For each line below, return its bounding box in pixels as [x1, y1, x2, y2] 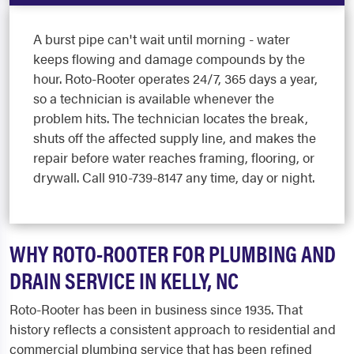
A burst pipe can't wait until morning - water [33, 28, 290, 48]
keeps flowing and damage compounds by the [33, 48, 305, 68]
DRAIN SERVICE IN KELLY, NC [9, 263, 239, 296]
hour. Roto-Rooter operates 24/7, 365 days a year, [33, 68, 318, 88]
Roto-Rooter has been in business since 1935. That [9, 299, 303, 318]
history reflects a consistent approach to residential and [9, 318, 336, 338]
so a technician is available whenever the [33, 88, 274, 107]
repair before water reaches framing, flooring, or [33, 147, 314, 167]
